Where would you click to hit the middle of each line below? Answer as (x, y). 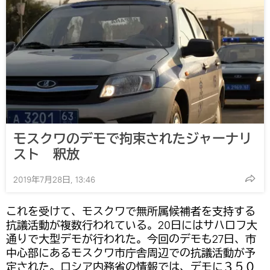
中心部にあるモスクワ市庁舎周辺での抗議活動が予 (131, 253)
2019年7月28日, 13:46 (54, 179)
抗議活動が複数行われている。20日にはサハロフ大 (132, 225)
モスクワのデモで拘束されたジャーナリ (133, 138)
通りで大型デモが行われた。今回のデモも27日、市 (131, 239)
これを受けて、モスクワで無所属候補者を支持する (131, 211)
